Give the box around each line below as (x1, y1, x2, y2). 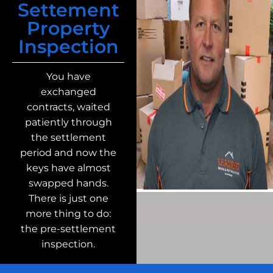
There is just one (28, 192, 108, 204)
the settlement (30, 131, 106, 143)
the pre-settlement (21, 222, 116, 235)
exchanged (40, 85, 96, 97)
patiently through (24, 116, 112, 128)
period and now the (20, 146, 116, 158)
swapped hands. (28, 177, 108, 189)
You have (46, 70, 91, 82)
